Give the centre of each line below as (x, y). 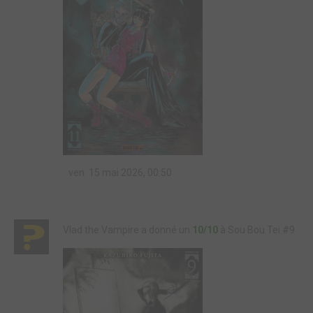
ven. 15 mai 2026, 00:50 (119, 173)
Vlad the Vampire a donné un (128, 230)
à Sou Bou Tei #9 (256, 230)
